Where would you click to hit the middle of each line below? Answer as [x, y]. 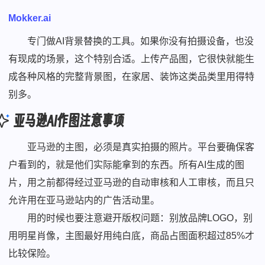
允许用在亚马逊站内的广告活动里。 [84, 200]
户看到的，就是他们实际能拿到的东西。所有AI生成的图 [127, 164]
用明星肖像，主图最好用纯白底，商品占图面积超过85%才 [132, 235]
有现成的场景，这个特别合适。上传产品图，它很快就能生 [132, 59]
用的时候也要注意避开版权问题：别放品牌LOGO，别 [140, 218]
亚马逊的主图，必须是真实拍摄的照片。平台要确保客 [141, 147]
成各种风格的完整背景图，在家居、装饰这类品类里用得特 [132, 76]
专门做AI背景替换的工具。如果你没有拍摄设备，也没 [141, 41]
